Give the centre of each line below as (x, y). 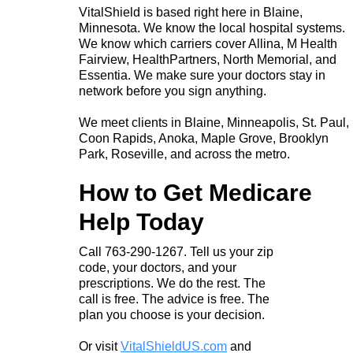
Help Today (141, 222)
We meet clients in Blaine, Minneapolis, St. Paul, (214, 123)
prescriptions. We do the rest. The (172, 284)
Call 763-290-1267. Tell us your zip (176, 252)
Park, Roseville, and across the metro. (184, 154)
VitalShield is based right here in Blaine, (191, 13)
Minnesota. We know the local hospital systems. (212, 28)
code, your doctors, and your (158, 268)
